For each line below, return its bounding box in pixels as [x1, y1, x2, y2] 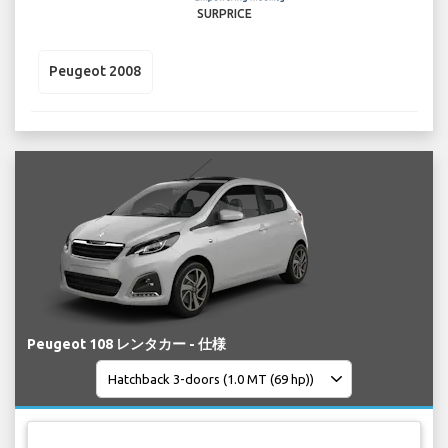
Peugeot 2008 [49, 63, 141, 80]
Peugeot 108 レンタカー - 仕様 [27, 336, 226, 353]
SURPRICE [196, 6, 252, 20]
